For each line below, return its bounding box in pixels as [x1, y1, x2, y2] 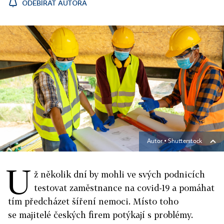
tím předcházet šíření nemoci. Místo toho [8, 196, 178, 206]
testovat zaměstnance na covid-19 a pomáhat [34, 182, 214, 193]
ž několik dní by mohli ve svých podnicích [34, 169, 205, 179]
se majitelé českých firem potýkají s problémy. [8, 209, 193, 220]
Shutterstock [168, 138, 202, 144]
